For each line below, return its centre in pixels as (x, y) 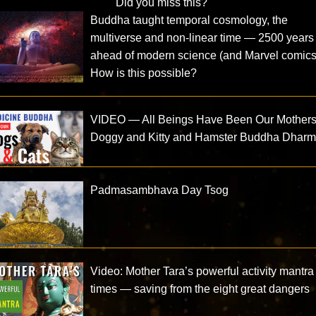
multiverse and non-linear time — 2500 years (202, 38)
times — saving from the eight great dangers (200, 289)
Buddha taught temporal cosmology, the (189, 20)
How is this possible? (144, 73)
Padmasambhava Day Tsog (160, 190)
